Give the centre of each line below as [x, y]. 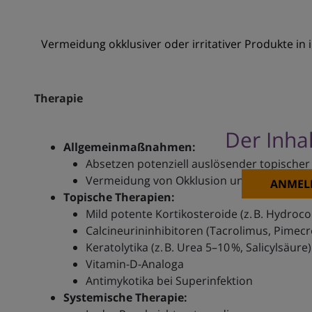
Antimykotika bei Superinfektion [169, 281]
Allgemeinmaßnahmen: [129, 147]
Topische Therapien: [119, 197]
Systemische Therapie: [125, 298]
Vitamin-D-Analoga [134, 264]
